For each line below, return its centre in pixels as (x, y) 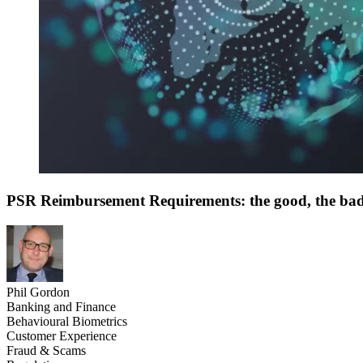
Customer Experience (62, 335)
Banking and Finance (61, 306)
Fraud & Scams (46, 350)
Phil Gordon (38, 292)
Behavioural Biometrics (67, 321)
